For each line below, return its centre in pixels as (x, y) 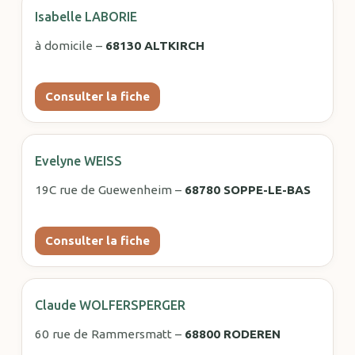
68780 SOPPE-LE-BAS (247, 190)
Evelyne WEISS (78, 161)
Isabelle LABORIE (86, 17)
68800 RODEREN (232, 334)
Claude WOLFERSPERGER (110, 305)
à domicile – (70, 46)
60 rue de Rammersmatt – (109, 334)
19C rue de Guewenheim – (109, 190)
